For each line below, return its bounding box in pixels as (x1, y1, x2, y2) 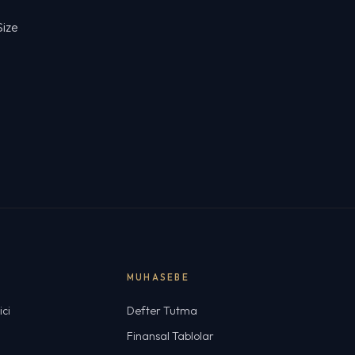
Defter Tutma (127, 303, 197, 318)
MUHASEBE (127, 272, 189, 283)
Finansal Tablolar (127, 329, 214, 343)
